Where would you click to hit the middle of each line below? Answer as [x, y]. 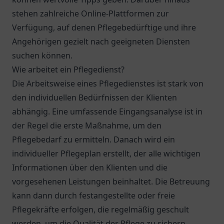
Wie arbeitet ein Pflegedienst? [68, 69]
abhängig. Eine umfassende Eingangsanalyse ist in [107, 111]
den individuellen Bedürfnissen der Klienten [94, 97]
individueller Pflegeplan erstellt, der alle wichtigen [106, 153]
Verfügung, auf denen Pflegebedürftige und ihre [104, 27]
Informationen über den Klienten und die [90, 167]
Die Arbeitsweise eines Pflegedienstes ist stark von [108, 83]
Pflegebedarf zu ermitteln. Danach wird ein [93, 139]
